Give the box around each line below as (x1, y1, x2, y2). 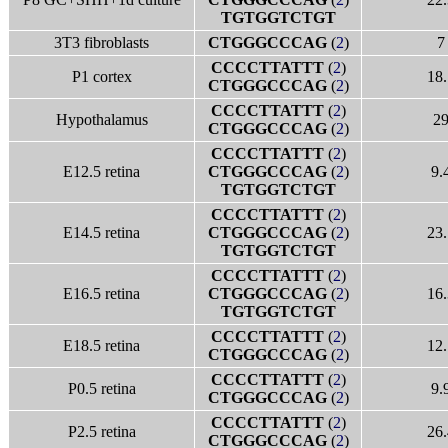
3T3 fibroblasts (54, 34, 149, 51)
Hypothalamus (55, 111, 148, 128)
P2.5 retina (67, 423, 136, 440)
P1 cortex (71, 68, 132, 85)
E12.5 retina (63, 163, 140, 180)
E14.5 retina (63, 224, 140, 241)
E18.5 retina (63, 337, 140, 354)
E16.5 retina (63, 285, 140, 302)
